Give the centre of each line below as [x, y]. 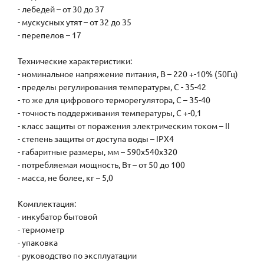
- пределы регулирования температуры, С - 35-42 [112, 87]
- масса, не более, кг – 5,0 [65, 178]
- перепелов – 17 [49, 35]
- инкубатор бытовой [57, 217]
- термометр [41, 230]
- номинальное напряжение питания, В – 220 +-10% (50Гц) [128, 74]
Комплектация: [47, 204]
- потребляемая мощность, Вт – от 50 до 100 [101, 165]
